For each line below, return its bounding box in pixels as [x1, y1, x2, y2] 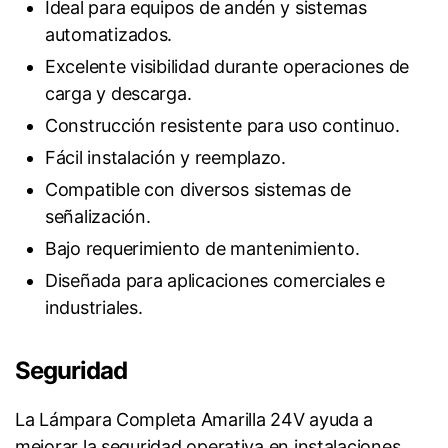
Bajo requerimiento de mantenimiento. [45, 238, 360, 260]
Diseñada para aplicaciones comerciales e [45, 270, 386, 292]
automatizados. [45, 24, 173, 46]
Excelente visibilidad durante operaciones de [45, 56, 410, 78]
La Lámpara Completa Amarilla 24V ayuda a [15, 409, 374, 431]
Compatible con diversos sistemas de [45, 179, 351, 201]
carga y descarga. [45, 83, 192, 105]
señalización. [45, 206, 151, 228]
